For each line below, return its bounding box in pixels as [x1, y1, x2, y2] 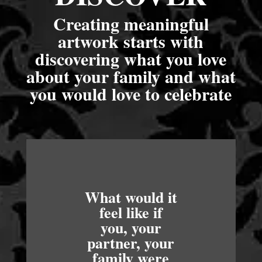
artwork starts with [58, 28, 204, 54]
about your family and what [26, 63, 236, 89]
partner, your [87, 232, 175, 254]
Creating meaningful [53, 11, 209, 36]
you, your [100, 216, 161, 239]
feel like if [99, 201, 163, 223]
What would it [84, 186, 177, 208]
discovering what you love [35, 46, 227, 71]
